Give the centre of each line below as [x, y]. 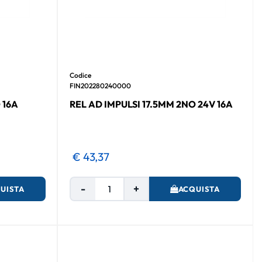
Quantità [155, 183]
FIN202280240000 [101, 85]
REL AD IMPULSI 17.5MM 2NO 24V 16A [151, 104]
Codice [81, 75]
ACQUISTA [199, 189]
